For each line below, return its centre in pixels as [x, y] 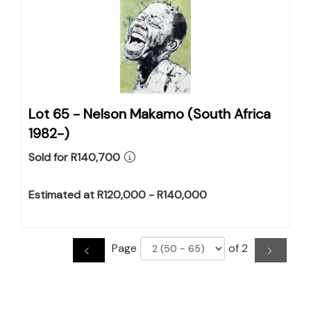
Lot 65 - [56, 114]
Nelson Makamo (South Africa [177, 114]
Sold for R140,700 [74, 157]
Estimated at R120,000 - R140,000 [118, 195]
